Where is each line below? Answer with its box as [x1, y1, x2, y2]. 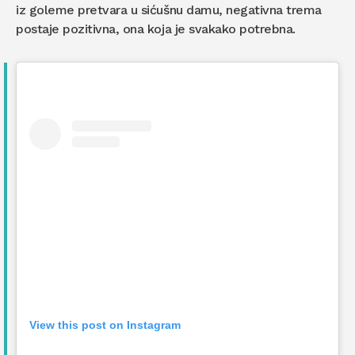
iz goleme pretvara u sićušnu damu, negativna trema [16, 2, 323, 18]
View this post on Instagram [29, 319, 181, 332]
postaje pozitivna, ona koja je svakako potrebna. [16, 21, 296, 37]
